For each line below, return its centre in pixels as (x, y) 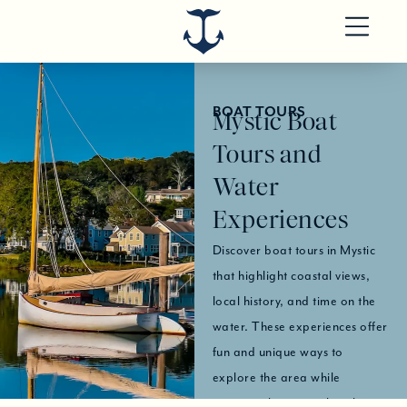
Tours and (267, 155)
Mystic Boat (275, 122)
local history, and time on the (294, 301)
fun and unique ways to (278, 352)
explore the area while (276, 377)
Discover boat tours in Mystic (294, 250)
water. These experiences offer (300, 326)
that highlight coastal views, (291, 275)
